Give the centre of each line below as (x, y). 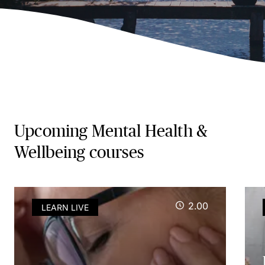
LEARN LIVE (65, 207)
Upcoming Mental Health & (111, 131)
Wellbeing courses (79, 152)
